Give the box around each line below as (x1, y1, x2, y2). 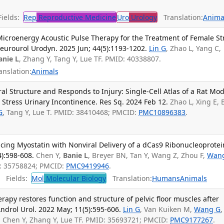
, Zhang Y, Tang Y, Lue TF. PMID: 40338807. (19, 54, 161, 64)
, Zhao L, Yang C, (166, 43, 221, 53)
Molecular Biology (44, 173, 106, 183)
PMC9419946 (66, 160, 109, 170)
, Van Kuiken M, (140, 204, 194, 214)
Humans (152, 173, 180, 183)
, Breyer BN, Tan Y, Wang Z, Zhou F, (88, 150, 207, 160)
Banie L (63, 150, 88, 160)
